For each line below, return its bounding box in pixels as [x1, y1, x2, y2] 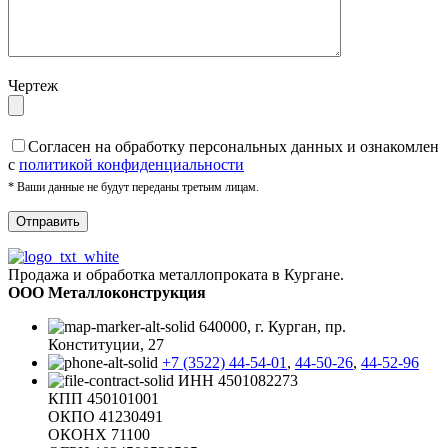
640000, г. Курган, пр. [199, 317, 346, 335]
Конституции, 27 [48, 335, 164, 353]
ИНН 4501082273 [178, 371, 298, 389]
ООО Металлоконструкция [8, 283, 206, 301]
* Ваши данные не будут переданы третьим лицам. [8, 179, 259, 194]
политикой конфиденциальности [19, 155, 244, 173]
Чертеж [8, 76, 58, 94]
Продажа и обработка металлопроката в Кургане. [8, 265, 344, 283]
